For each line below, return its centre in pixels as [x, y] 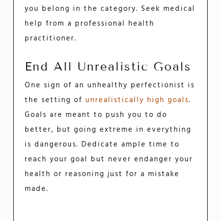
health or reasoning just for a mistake [102, 174]
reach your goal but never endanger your [109, 159]
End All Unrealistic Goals [108, 67]
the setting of [54, 100]
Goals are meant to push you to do [96, 115]
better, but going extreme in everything [108, 129]
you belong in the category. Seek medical [110, 9]
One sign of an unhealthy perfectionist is [110, 85]
